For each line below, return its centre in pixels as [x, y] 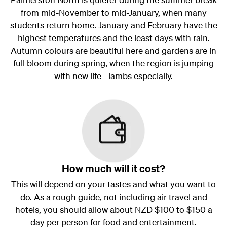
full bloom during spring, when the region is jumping [113, 63]
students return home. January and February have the [113, 25]
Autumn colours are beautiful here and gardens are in [113, 50]
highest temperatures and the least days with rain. [113, 37]
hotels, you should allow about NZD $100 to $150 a [113, 209]
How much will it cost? [113, 168]
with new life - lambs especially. [113, 75]
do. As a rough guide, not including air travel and [113, 197]
